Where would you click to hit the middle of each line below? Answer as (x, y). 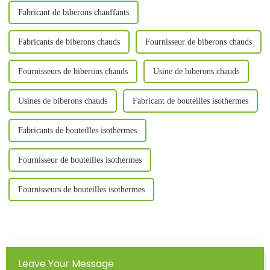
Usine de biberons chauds (196, 72)
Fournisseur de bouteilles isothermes (80, 160)
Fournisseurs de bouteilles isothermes (81, 190)
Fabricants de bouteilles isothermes (77, 131)
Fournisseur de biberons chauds (198, 42)
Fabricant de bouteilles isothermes (190, 101)
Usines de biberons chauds (62, 101)
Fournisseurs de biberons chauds (73, 72)
